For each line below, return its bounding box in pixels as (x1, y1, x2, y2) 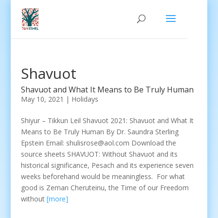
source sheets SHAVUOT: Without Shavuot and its (20, 149, 178, 159)
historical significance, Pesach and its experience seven (20, 161, 194, 170)
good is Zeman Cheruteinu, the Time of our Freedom (20, 183, 189, 192)
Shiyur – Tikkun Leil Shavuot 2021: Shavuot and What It (20, 116, 194, 125)
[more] (46, 194, 68, 203)
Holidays (71, 94, 98, 104)
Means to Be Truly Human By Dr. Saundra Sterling (20, 127, 179, 136)
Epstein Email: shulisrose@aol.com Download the (20, 138, 176, 147)
